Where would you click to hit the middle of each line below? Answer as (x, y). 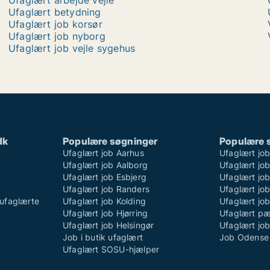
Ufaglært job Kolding (104, 201)
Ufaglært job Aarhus (103, 153)
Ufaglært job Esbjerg (105, 177)
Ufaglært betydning (55, 12)
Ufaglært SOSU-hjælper (111, 249)
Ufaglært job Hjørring (105, 213)
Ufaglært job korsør (55, 24)
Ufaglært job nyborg (57, 36)
